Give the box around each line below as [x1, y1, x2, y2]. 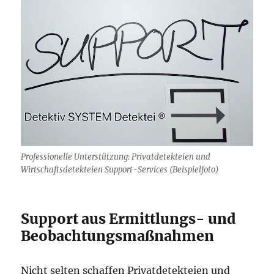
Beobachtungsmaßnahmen [21, 226, 215, 245]
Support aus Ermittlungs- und [21, 209, 236, 228]
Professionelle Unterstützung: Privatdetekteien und [21, 151, 211, 162]
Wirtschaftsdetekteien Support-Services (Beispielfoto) [21, 164, 220, 175]
